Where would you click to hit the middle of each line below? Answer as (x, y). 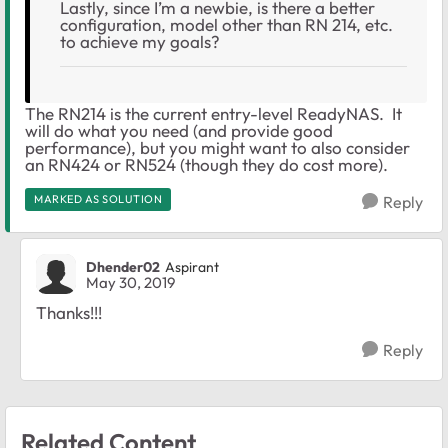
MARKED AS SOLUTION (98, 199)
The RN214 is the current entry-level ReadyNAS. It (213, 114)
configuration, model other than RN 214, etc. (226, 25)
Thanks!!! (69, 313)
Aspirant (192, 266)
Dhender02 (123, 266)
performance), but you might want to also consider (217, 148)
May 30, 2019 (130, 283)
